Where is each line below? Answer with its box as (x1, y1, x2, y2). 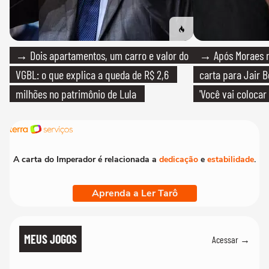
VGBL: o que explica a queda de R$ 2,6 (16, 67, 169, 82)
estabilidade (207, 154, 254, 166)
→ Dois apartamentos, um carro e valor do (16, 48, 189, 63)
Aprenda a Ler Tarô (91, 187, 178, 201)
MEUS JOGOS (24, 232, 77, 247)
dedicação (159, 154, 198, 166)
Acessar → (212, 233, 250, 245)
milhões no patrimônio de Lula (16, 86, 136, 101)
